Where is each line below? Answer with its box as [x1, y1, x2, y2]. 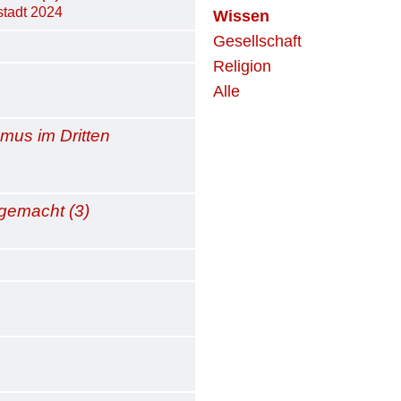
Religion [213, 57, 272, 75]
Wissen [213, 7, 270, 25]
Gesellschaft [213, 32, 303, 50]
